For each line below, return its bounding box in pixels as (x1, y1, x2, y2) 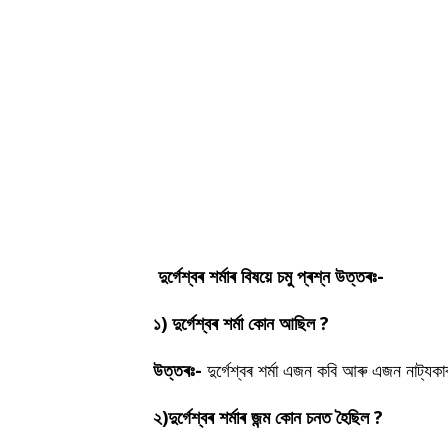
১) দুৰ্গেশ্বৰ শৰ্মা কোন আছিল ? (153, 311, 329, 335)
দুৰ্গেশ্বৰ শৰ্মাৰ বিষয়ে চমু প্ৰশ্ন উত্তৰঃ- (153, 264, 389, 288)
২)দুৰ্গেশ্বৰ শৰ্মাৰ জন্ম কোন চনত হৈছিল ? (153, 405, 383, 429)
